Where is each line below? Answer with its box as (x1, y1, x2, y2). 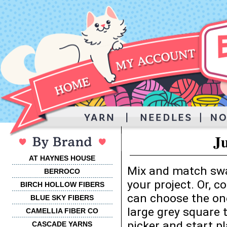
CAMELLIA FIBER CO (26, 207, 98, 215)
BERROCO (44, 167, 80, 175)
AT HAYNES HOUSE (29, 154, 95, 162)
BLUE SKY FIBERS (30, 194, 94, 202)
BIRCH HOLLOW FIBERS (20, 180, 104, 188)
